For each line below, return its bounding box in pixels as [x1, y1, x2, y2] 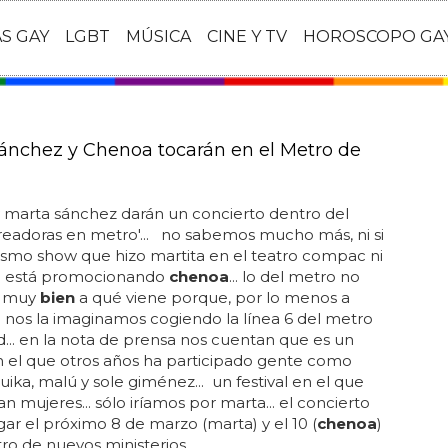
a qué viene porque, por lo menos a [74, 288, 350, 307]
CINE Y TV [207, 27, 287, 47]
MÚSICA [126, 27, 191, 47]
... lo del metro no [228, 267, 360, 286]
